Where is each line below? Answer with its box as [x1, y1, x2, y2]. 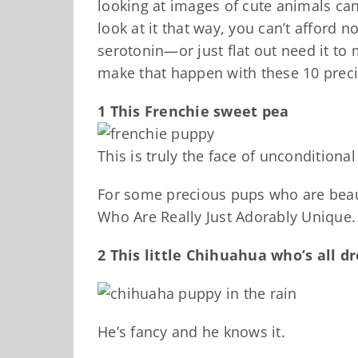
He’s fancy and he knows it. [97, 322, 285, 342]
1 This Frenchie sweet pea [97, 101, 289, 121]
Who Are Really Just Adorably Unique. [97, 207, 356, 227]
